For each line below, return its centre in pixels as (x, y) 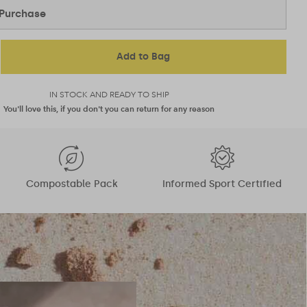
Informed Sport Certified (222, 184)
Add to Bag (144, 57)
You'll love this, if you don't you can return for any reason (109, 109)
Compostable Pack (72, 184)
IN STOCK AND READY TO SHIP (109, 95)
